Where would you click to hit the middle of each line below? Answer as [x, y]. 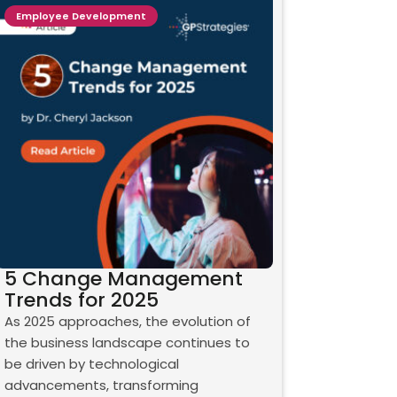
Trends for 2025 [81, 300]
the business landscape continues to [127, 343]
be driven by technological [91, 364]
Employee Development [81, 16]
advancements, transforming [101, 385]
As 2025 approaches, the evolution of [127, 322]
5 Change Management [123, 279]
